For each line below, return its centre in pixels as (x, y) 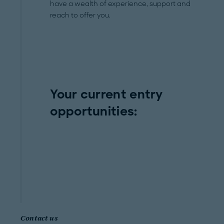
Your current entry (106, 94)
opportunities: (94, 111)
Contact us (39, 218)
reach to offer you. (80, 15)
